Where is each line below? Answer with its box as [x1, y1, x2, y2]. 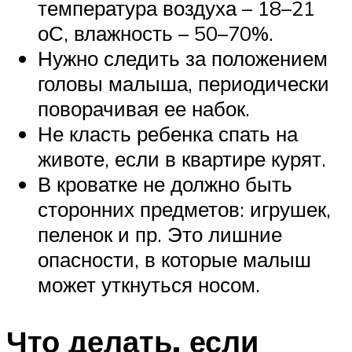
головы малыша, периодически [38, 70, 329, 96]
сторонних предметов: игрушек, [38, 196, 331, 222]
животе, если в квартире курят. [38, 145, 326, 171]
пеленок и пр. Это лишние [38, 221, 282, 247]
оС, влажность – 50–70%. [38, 20, 273, 46]
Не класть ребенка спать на [38, 120, 298, 146]
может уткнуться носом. [38, 271, 260, 297]
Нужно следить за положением [38, 45, 328, 71]
